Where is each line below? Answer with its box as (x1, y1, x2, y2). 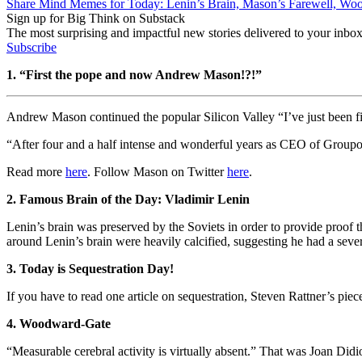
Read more (6, 164, 65, 179)
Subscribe (6, 40, 57, 54)
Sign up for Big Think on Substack (6, 11, 185, 25)
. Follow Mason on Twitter (87, 164, 227, 179)
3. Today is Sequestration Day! (6, 261, 174, 276)
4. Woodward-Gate (6, 316, 111, 330)
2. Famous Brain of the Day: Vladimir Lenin (6, 192, 250, 206)
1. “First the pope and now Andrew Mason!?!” (6, 67, 265, 82)
